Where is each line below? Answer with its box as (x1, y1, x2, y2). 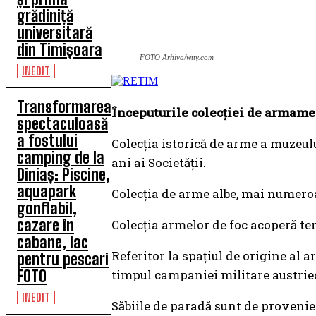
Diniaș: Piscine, (17, 165, 110, 184)
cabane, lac (17, 233, 88, 252)
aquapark (17, 182, 76, 201)
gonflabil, (17, 199, 77, 218)
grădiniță (17, 6, 73, 25)
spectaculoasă (17, 114, 108, 133)
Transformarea (17, 97, 111, 116)
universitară (17, 23, 92, 42)
